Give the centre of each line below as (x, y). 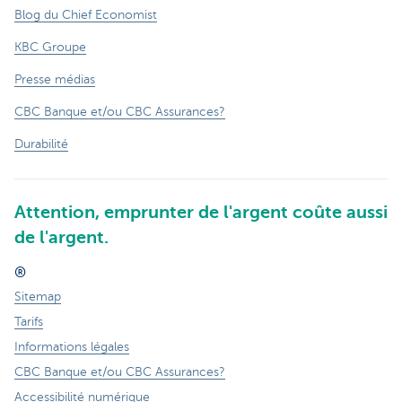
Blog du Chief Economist (86, 14)
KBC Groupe (50, 47)
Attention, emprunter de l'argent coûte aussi (201, 212)
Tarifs (29, 321)
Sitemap (38, 296)
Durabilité (41, 144)
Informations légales (72, 346)
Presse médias (55, 79)
